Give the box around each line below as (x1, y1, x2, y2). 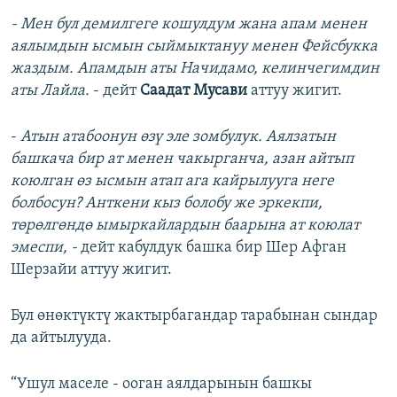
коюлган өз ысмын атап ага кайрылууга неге (11, 173, 334, 191)
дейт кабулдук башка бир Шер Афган (81, 239, 346, 257)
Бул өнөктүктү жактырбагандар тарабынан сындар (11, 307, 378, 325)
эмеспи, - (11, 239, 77, 257)
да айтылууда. (11, 330, 112, 347)
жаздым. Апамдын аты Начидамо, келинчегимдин (11, 60, 379, 78)
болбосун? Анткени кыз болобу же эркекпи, (11, 195, 323, 213)
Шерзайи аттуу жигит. (11, 261, 172, 279)
